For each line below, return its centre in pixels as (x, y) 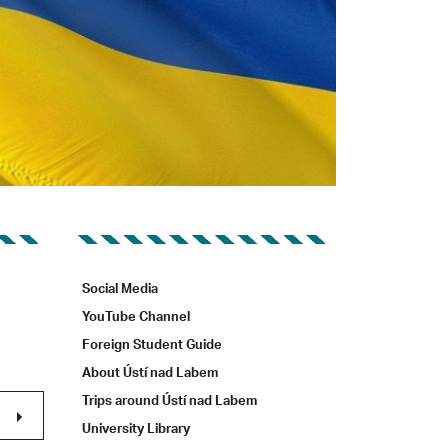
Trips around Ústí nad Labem (169, 402)
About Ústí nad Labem (150, 374)
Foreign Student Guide (152, 346)
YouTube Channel (136, 318)
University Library (136, 430)
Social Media (120, 290)
